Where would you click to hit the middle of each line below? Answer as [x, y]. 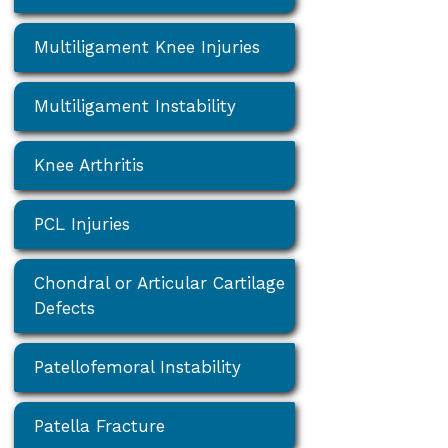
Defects [65, 308]
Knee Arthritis [89, 165]
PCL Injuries [82, 224]
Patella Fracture [100, 426]
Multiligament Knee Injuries [147, 47]
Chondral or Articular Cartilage [160, 283]
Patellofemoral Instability [138, 367]
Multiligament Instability [135, 106]
